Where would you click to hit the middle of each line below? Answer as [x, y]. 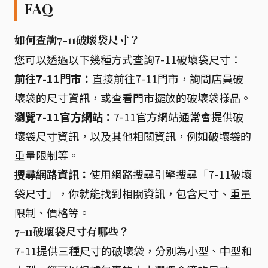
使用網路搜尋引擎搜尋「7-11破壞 [171, 174]
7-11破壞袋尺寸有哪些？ [72, 231]
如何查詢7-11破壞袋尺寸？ [77, 40]
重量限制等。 [47, 155]
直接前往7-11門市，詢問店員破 [168, 78]
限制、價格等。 [52, 212]
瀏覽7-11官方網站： [64, 116]
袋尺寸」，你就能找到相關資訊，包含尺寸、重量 [133, 193]
